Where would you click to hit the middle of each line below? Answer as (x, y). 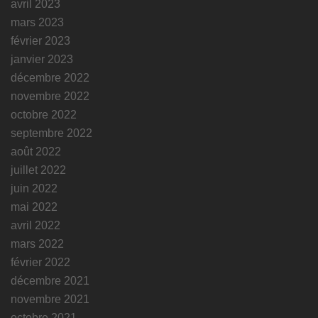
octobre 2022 (44, 114)
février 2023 (40, 40)
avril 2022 (35, 225)
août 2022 (36, 151)
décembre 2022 (50, 77)
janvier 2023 (42, 59)
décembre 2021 (50, 280)
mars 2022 (37, 243)
